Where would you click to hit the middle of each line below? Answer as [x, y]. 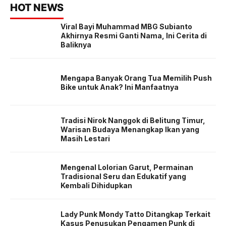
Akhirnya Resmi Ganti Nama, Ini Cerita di [134, 35]
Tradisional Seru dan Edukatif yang [123, 176]
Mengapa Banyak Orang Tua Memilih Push [136, 78]
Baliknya [76, 44]
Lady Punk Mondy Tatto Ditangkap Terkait [135, 214]
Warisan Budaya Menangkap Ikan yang [130, 129]
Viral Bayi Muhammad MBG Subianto [126, 26]
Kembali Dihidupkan [96, 185]
